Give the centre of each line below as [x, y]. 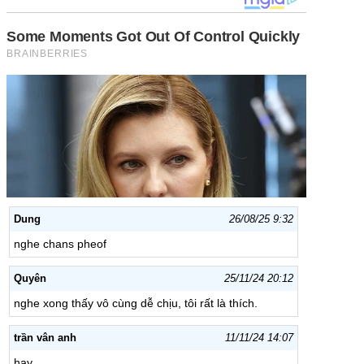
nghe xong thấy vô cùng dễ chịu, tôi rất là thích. [136, 303]
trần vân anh [45, 338]
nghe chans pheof [60, 244]
